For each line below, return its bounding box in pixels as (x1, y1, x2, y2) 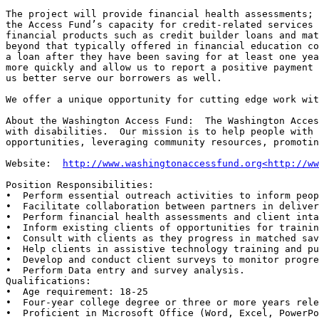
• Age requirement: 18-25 (6, 286, 148, 298)
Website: (6, 158, 63, 169)
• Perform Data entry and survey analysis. (6, 265, 245, 276)
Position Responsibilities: (6, 179, 154, 191)
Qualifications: (6, 276, 91, 287)
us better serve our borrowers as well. (6, 73, 222, 84)
